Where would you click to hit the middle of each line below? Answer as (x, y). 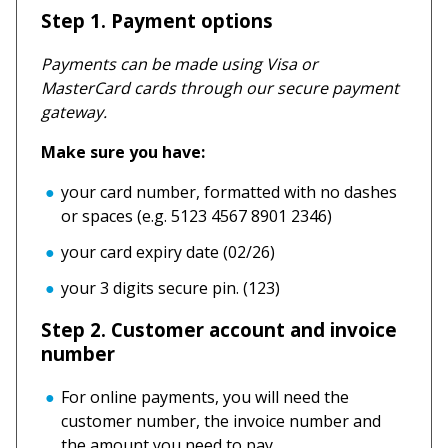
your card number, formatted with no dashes (229, 191)
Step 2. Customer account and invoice (219, 330)
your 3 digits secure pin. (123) (170, 287)
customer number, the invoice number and (221, 420)
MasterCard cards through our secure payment (220, 87)
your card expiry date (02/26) (168, 251)
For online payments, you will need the (205, 396)
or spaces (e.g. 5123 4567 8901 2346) (196, 215)
